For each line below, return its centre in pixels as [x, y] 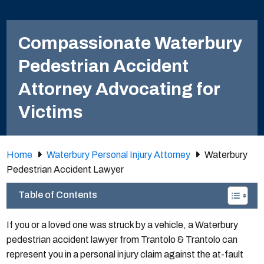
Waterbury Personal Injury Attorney [119, 155]
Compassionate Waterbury [131, 43]
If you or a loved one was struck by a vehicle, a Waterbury [123, 225]
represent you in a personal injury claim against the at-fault [125, 255]
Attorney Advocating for [119, 89]
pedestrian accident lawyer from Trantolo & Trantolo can [122, 240]
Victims [51, 112]
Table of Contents [58, 195]
